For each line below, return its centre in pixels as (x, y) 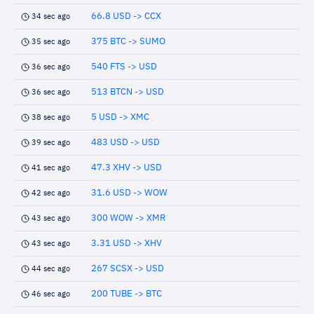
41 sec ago (51, 168)
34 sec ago (51, 16)
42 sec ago (51, 193)
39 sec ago (51, 143)
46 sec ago (51, 294)
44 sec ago (51, 269)
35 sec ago (51, 42)
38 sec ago (51, 117)
